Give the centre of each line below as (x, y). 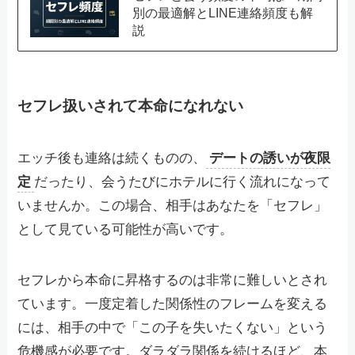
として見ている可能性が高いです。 (126, 229)
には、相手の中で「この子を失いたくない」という (173, 327)
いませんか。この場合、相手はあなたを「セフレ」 (173, 205)
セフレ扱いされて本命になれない (131, 106)
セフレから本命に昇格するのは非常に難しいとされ (173, 280)
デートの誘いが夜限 (270, 158)
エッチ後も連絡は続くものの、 (112, 158)
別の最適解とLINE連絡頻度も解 (222, 13)
